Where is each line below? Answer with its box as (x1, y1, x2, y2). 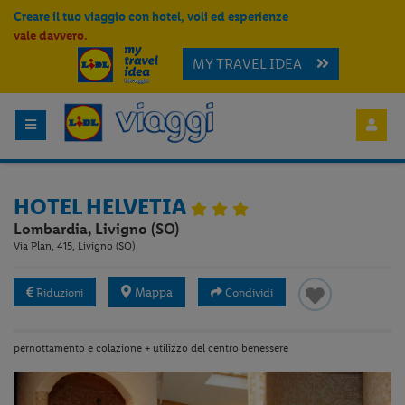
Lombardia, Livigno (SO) (14, 219, 180, 238)
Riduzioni (36, 285, 84, 299)
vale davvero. (14, 28, 88, 43)
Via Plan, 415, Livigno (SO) (14, 239, 136, 252)
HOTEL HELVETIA (14, 193, 192, 220)
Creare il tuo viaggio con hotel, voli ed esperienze (14, 8, 288, 24)
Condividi (225, 285, 274, 299)
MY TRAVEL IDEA (193, 55, 303, 73)
